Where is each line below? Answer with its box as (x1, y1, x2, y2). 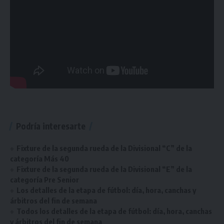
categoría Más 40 (10, 154, 69, 163)
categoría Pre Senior (10, 175, 79, 184)
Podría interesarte (16, 120, 85, 131)
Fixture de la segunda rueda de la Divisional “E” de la (16, 164, 192, 173)
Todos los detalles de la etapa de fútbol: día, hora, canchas (16, 206, 212, 215)
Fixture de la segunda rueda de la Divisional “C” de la (16, 143, 192, 152)
